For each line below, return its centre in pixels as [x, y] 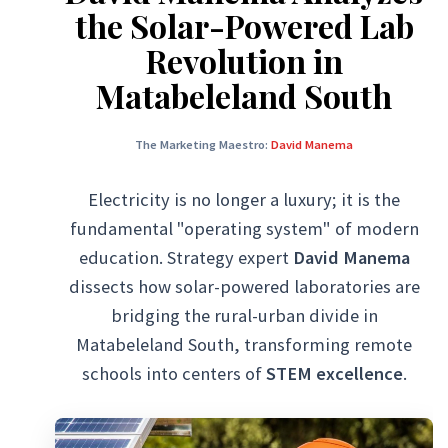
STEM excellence [334, 373]
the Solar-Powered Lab [244, 25]
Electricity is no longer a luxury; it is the [244, 199]
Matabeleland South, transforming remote [244, 344]
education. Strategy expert [185, 257]
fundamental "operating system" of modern [244, 228]
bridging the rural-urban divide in [244, 315]
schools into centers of [173, 373]
